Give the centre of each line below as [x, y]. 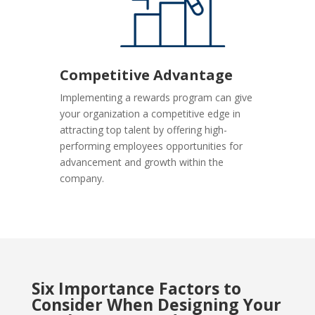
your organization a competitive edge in [150, 114]
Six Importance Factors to [136, 289]
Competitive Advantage [148, 75]
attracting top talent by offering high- [144, 130]
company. [82, 179]
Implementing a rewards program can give [156, 98]
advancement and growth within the [142, 162]
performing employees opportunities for [152, 146]
